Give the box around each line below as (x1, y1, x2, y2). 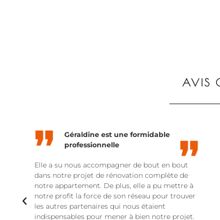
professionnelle (64, 140, 119, 150)
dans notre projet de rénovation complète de (34, 171, 188, 180)
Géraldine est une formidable (64, 130, 170, 139)
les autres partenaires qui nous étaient (34, 202, 165, 211)
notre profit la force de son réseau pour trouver (34, 192, 195, 201)
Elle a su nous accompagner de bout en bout (34, 161, 188, 170)
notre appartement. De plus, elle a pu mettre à (34, 181, 193, 191)
